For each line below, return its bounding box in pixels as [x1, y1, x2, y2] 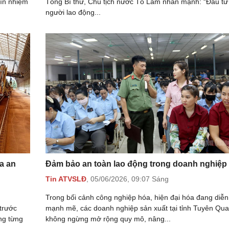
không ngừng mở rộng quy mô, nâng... [45, 215, 171, 223]
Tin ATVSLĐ [45, 175, 86, 184]
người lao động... [45, 8, 101, 17]
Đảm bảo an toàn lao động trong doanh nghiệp [45, 159, 227, 169]
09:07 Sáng [131, 175, 169, 184]
